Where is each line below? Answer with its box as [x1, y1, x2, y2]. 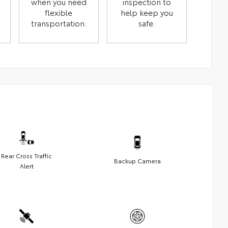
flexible [45, 6, 73, 18]
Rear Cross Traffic [1, 151, 52, 160]
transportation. [31, 17, 87, 28]
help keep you [120, 6, 173, 18]
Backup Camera [114, 156, 161, 165]
